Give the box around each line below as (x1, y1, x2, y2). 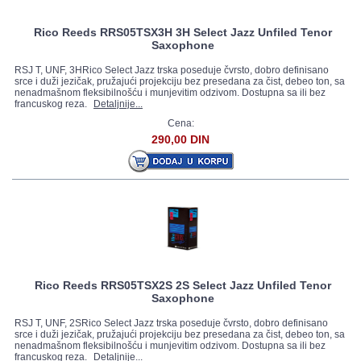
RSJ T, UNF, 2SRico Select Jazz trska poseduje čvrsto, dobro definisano (15, 317, 328, 329)
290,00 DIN (151, 133, 210, 146)
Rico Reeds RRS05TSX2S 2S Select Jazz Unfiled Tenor (35, 279, 331, 292)
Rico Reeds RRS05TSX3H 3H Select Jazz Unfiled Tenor (34, 26, 332, 39)
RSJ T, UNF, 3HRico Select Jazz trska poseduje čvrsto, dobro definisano (15, 64, 329, 76)
